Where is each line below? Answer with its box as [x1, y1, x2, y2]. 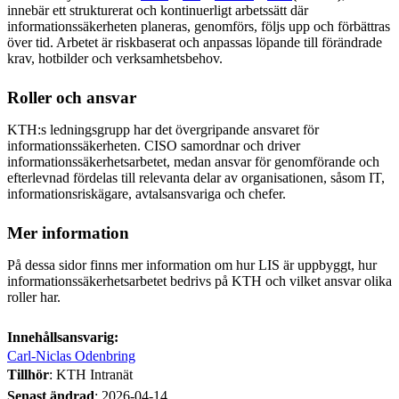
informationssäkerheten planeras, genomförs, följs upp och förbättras [7, 18, 390, 34]
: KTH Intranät [49, 366, 133, 382]
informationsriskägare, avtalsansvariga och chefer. [7, 185, 286, 201]
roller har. [7, 289, 61, 305]
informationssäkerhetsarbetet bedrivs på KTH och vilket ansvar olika [7, 273, 392, 289]
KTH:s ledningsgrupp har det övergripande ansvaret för [7, 121, 319, 137]
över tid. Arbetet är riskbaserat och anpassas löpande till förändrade [7, 34, 382, 50]
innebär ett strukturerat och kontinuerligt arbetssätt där [7, 2, 308, 18]
